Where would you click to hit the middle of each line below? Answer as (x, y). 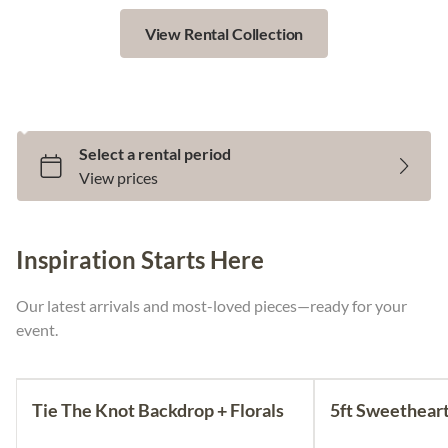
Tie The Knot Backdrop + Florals (158, 410)
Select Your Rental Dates (136, 117)
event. (37, 329)
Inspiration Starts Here (140, 259)
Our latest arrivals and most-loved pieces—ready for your (211, 305)
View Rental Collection (224, 33)
